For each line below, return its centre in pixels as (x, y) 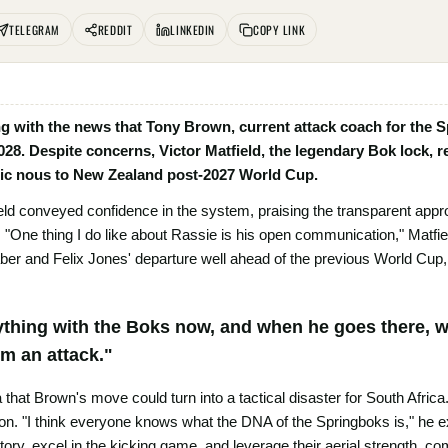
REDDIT (115, 29)
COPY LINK (279, 29)
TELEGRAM (34, 29)
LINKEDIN (192, 29)
